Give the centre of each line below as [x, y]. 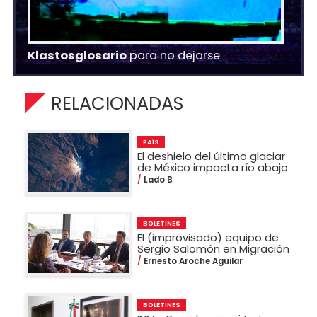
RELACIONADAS [117, 103]
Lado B [157, 180]
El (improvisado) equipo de [208, 238]
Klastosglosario [77, 55]
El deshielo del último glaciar [212, 156]
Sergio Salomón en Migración [214, 249]
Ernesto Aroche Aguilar [192, 261]
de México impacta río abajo [213, 168]
